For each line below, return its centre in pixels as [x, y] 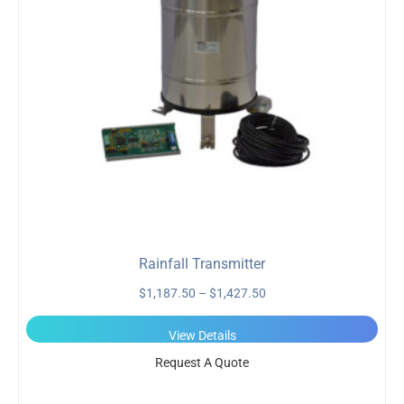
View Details [202, 335]
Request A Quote [202, 362]
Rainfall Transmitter [202, 264]
